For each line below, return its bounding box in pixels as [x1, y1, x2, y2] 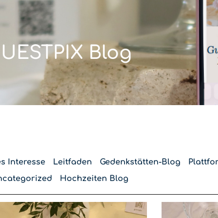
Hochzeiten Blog [60, 174, 128, 183]
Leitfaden [53, 158, 92, 166]
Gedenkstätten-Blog [99, 158, 181, 166]
